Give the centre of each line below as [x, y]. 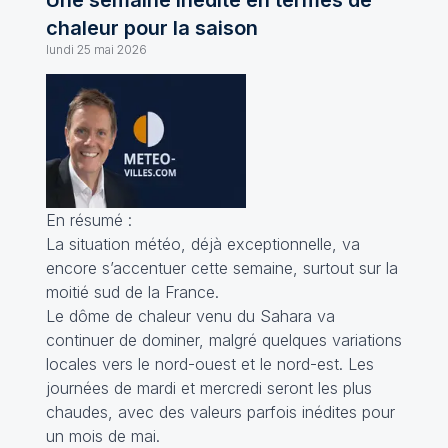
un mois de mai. [102, 435]
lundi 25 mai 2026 [96, 49]
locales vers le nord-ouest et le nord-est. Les [209, 363]
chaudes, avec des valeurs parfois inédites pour [220, 411]
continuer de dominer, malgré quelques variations [223, 339]
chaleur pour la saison [151, 28]
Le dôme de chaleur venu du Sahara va [190, 315]
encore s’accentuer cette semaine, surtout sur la [221, 267]
